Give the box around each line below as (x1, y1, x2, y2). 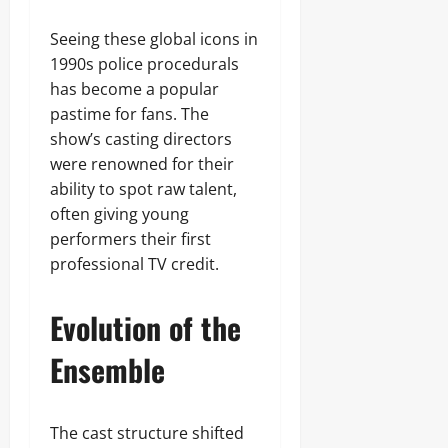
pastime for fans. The (50, 103, 209, 125)
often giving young (50, 203, 189, 225)
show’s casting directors (50, 128, 232, 150)
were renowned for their (50, 153, 234, 175)
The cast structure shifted (50, 422, 244, 444)
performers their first (50, 228, 211, 250)
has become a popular (50, 78, 219, 100)
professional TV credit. (50, 253, 219, 275)
